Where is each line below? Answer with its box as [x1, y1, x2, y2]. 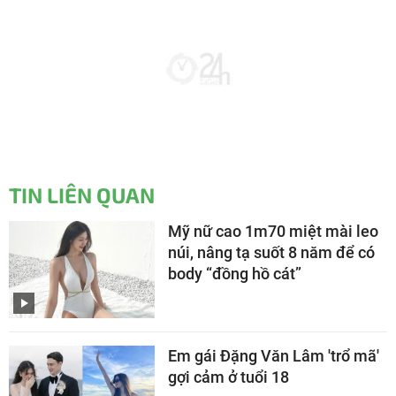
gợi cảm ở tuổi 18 [168, 368, 289, 387]
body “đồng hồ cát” [168, 264, 301, 284]
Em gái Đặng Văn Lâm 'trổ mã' [168, 346, 379, 366]
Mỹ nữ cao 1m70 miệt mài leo [168, 222, 378, 241]
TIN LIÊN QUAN [9, 182, 155, 209]
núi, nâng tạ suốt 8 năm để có [168, 243, 375, 263]
